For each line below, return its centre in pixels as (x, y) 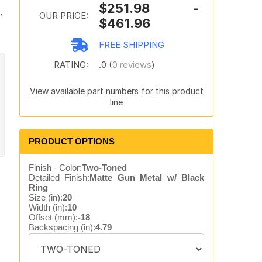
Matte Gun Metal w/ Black (147, 177)
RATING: (71, 65)
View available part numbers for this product (116, 91)
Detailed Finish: (59, 177)
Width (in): (48, 207)
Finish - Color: (55, 168)
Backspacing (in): (62, 227)
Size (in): (45, 197)
